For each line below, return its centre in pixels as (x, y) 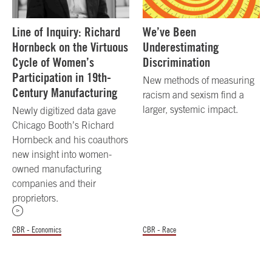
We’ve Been (170, 32)
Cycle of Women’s (53, 62)
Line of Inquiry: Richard (66, 32)
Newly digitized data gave (64, 110)
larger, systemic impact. (191, 109)
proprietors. (35, 198)
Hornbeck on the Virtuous (70, 47)
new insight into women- (62, 154)
